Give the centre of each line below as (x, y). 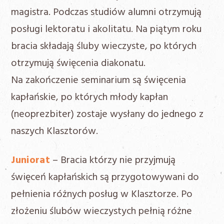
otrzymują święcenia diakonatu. (78, 64)
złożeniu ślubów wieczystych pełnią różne (102, 212)
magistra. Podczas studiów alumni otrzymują (106, 13)
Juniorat (30, 161)
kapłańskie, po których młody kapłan (90, 98)
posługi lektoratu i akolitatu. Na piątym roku (106, 30)
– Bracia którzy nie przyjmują (112, 161)
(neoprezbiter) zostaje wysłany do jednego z (107, 115)
